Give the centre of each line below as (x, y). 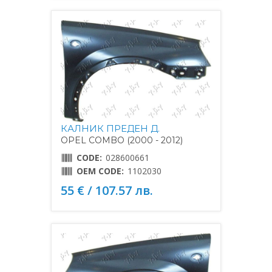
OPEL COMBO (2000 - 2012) (122, 141)
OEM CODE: (100, 171)
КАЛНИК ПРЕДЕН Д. (110, 129)
